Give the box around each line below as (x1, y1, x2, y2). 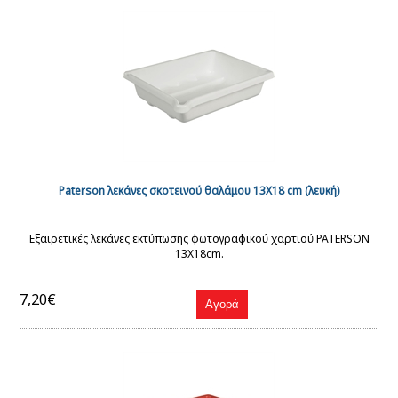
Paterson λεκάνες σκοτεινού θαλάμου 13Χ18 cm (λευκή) (59, 183, 339, 198)
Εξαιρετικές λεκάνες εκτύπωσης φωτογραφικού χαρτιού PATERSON (28, 231, 370, 246)
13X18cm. (174, 246, 224, 261)
